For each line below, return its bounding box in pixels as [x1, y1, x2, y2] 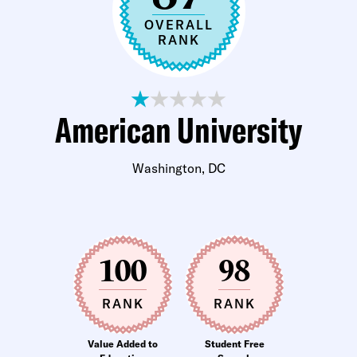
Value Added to [88, 338, 158, 350]
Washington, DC [131, 160, 226, 176]
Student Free [204, 338, 265, 350]
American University [55, 108, 302, 151]
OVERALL [143, 17, 214, 33]
